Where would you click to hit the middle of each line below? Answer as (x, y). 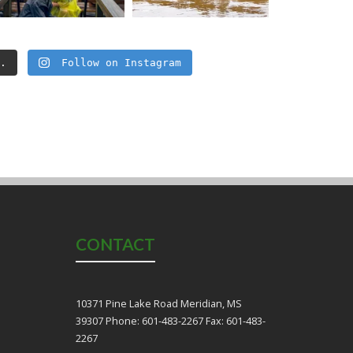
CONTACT (115, 244)
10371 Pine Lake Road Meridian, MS (159, 303)
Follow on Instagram (121, 63)
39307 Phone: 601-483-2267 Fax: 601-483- (171, 320)
